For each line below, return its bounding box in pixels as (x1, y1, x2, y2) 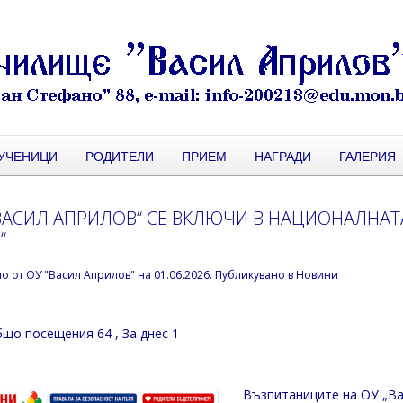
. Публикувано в (210, 267, 297, 282)
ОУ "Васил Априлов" (26, 267, 136, 282)
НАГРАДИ (255, 147, 311, 165)
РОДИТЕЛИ (85, 147, 154, 165)
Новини (296, 267, 339, 282)
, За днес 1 (115, 324, 180, 342)
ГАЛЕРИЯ (339, 147, 396, 165)
